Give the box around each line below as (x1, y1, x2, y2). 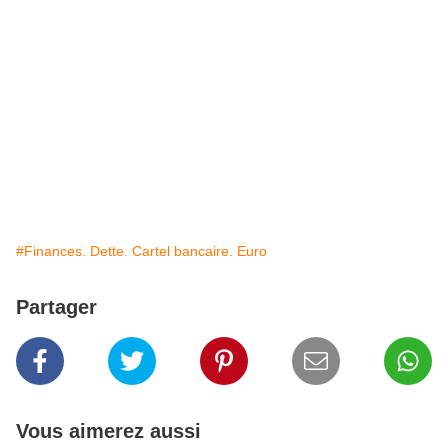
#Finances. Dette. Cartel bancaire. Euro (16, 243, 267, 260)
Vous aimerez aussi (16, 420, 201, 443)
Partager (16, 296, 97, 319)
